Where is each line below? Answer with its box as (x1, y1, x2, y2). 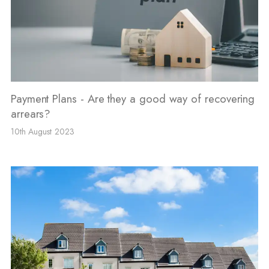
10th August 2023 (10, 125, 74, 138)
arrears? (10, 105, 51, 122)
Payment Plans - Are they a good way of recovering (10, 90, 255, 107)
